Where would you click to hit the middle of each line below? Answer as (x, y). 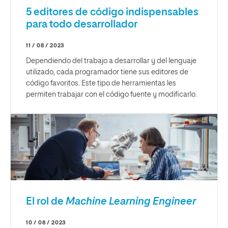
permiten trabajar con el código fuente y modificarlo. (111, 95)
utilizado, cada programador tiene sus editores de (107, 73)
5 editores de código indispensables (112, 12)
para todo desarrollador (82, 25)
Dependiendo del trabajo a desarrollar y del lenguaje (111, 61)
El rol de (46, 202)
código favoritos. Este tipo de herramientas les (101, 84)
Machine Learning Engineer (131, 202)
